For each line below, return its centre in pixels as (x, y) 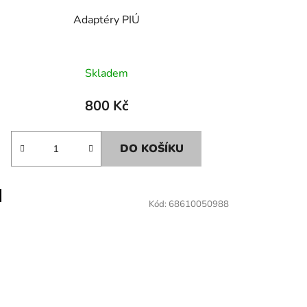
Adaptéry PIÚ (106, 20)
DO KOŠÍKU (152, 148)
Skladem (106, 73)
